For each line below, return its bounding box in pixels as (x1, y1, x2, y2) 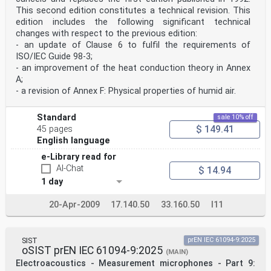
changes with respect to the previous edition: (16, 28, 197, 39)
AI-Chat (56, 163, 83, 174)
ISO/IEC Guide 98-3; (16, 51, 93, 62)
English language (37, 135, 111, 146)
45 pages (37, 124, 73, 135)
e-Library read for (41, 152, 116, 163)
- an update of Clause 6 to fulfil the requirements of (16, 40, 250, 51)
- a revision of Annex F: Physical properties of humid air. (16, 86, 236, 97)
